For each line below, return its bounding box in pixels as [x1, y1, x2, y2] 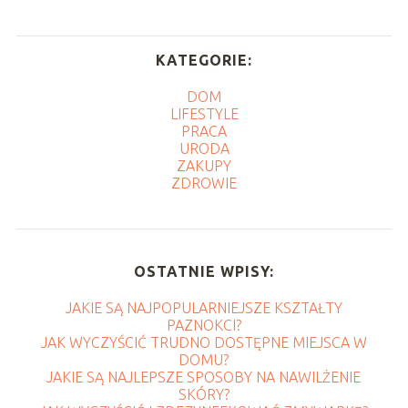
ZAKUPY [177, 158, 231, 175]
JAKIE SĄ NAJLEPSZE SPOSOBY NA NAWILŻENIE [46, 369, 362, 386]
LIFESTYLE [169, 106, 239, 123]
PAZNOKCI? [166, 317, 241, 334]
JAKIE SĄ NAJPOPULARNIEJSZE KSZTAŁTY [65, 300, 342, 317]
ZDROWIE [171, 175, 237, 192]
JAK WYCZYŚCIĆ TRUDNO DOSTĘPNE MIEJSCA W [40, 334, 367, 352]
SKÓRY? [178, 386, 229, 403]
